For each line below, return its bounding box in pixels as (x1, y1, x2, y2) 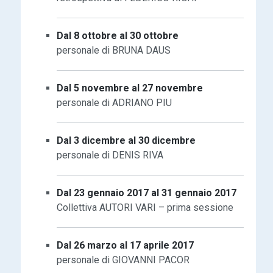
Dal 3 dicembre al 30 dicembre (57, 134, 196, 146)
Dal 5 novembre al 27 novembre (57, 82, 204, 94)
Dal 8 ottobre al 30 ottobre (57, 29, 179, 41)
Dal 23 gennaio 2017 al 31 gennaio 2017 (57, 186, 237, 199)
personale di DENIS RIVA (57, 149, 164, 161)
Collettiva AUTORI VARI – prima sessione (57, 201, 234, 213)
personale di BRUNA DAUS (57, 44, 171, 56)
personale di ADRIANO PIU (57, 96, 172, 108)
